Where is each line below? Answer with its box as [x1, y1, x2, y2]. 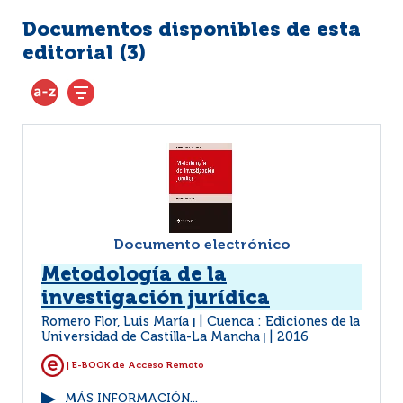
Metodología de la [41, 265, 227, 285]
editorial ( [22, 44, 127, 64]
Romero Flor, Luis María [41, 316, 193, 328]
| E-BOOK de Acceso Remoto [64, 361, 204, 371]
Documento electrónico [112, 238, 291, 253]
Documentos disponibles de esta [22, 21, 361, 40]
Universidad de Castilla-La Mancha [41, 331, 260, 344]
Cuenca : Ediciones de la [207, 316, 360, 328]
